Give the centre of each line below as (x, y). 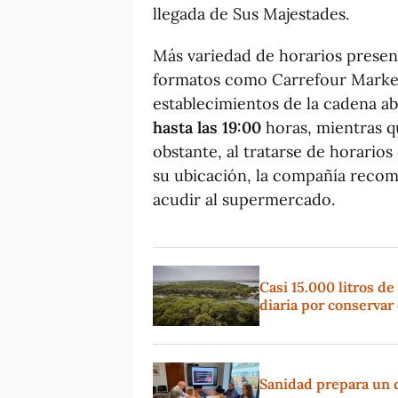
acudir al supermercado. (244, 199)
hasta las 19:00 (207, 127)
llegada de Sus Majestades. (251, 13)
